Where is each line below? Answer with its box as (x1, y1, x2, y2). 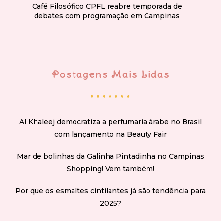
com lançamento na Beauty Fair (54, 129, 167, 139)
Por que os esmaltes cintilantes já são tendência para (15, 186, 206, 195)
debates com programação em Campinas (34, 11, 180, 20)
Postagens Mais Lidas (51, 68, 170, 80)
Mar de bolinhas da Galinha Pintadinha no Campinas (17, 151, 204, 161)
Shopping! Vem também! (67, 164, 154, 173)
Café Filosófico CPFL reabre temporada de (32, 1, 182, 11)
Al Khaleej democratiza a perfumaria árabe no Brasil (19, 117, 202, 126)
